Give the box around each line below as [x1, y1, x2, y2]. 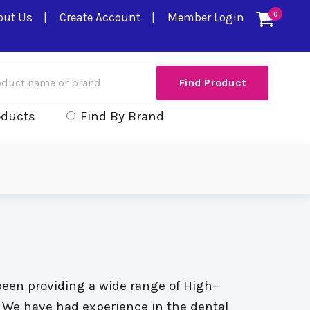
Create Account [60, 10, 140, 24]
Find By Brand [80, 109, 164, 124]
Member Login [167, 10, 244, 24]
